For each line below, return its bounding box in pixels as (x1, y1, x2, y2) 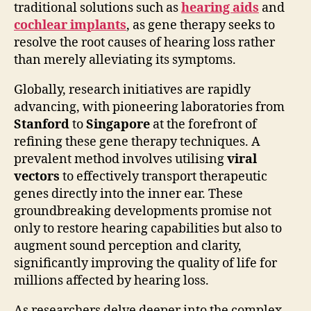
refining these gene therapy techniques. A (14, 134, 260, 151)
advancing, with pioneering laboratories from (14, 99, 285, 116)
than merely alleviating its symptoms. (14, 52, 236, 69)
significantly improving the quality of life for (14, 255, 277, 272)
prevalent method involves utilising (14, 151, 227, 168)
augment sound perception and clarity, (14, 238, 242, 255)
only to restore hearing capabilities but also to (14, 221, 282, 237)
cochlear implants (14, 17, 126, 34)
